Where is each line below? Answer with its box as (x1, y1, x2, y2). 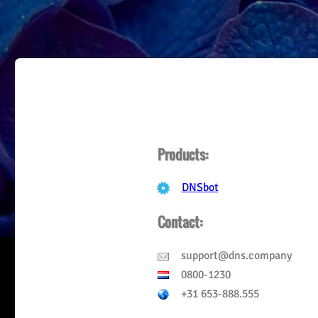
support (177, 248, 218, 263)
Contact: (157, 212, 202, 232)
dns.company (228, 248, 292, 263)
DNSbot (181, 180, 219, 195)
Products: (157, 144, 208, 164)
